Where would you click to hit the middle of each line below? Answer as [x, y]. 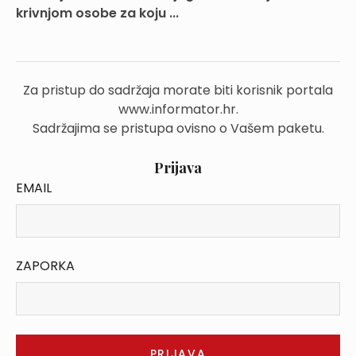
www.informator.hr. [178, 109]
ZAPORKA [45, 266]
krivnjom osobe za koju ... [97, 13]
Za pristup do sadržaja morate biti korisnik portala [178, 90]
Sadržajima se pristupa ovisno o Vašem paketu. [178, 128]
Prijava [178, 168]
